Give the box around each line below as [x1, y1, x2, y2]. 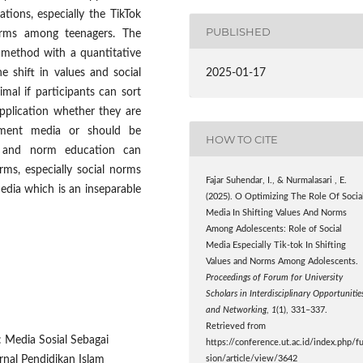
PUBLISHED [206, 24, 271, 38]
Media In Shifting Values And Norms [206, 209, 348, 218]
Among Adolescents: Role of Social [206, 225, 343, 234]
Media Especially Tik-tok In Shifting [206, 241, 347, 250]
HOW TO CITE [206, 132, 279, 146]
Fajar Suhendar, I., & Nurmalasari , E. [206, 177, 348, 186]
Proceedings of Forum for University [206, 274, 344, 283]
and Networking [206, 306, 267, 315]
